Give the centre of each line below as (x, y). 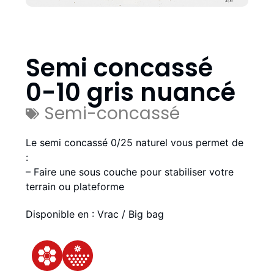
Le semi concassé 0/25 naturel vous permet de (135, 143)
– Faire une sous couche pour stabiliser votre (130, 172)
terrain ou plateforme (75, 187)
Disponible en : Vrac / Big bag (95, 214)
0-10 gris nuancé (131, 93)
